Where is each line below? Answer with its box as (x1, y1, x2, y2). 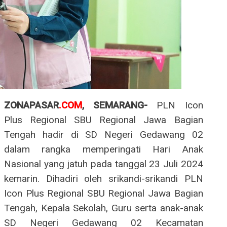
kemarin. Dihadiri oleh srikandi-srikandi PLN (4, 173, 203, 185)
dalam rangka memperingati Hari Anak (4, 143, 203, 156)
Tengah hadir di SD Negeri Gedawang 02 (4, 129, 203, 141)
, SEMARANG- (82, 99, 157, 111)
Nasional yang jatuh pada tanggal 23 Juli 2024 (4, 158, 203, 170)
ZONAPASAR (4, 99, 59, 111)
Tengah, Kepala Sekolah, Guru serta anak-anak (4, 202, 203, 214)
